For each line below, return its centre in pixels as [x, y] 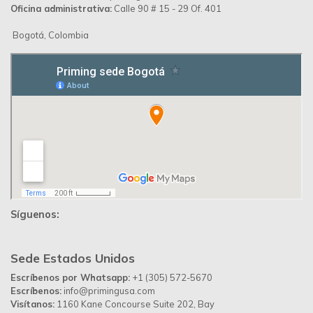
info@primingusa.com [108, 290]
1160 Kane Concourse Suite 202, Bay [134, 304]
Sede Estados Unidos [73, 257]
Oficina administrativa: [61, 8]
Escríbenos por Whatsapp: [70, 277]
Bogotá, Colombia [50, 35]
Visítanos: [32, 304]
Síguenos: [35, 214]
